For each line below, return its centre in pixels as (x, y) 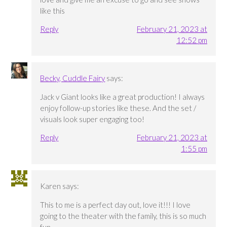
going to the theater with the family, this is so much (123, 216)
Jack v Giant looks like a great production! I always (123, 97)
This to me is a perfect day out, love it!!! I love (116, 204)
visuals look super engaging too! (92, 119)
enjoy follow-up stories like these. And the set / (118, 108)
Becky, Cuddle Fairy (73, 78)
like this (53, 11)
